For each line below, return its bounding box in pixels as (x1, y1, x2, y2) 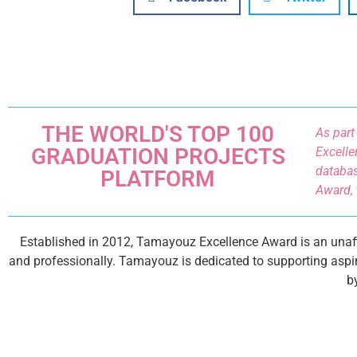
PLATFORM (100, 166, 216, 193)
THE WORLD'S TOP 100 (41, 121, 275, 148)
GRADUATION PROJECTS (30, 143, 285, 171)
